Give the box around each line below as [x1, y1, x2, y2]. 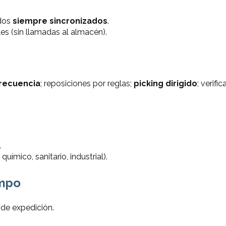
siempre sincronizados [12, 16, 107, 26]
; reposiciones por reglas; [40, 78, 134, 88]
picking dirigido [133, 78, 197, 88]
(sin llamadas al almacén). [9, 27, 107, 37]
